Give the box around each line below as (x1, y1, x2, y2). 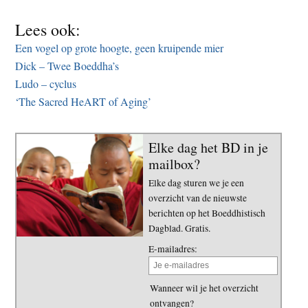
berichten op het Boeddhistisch (148, 206, 265, 219)
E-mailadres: (148, 242, 197, 255)
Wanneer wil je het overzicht (150, 282, 258, 295)
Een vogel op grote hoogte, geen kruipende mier (15, 40, 224, 55)
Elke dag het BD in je (148, 137, 268, 157)
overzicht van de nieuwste (148, 191, 247, 204)
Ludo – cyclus (15, 76, 77, 91)
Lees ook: (15, 18, 81, 41)
